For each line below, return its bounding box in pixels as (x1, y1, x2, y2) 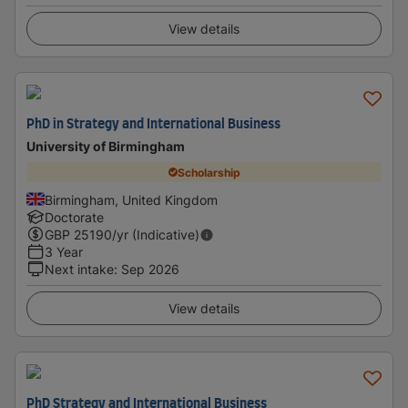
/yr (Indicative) (112, 227, 199, 242)
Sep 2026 (121, 261, 179, 277)
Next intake (45, 261, 114, 277)
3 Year (45, 244, 83, 260)
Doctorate (45, 209, 104, 225)
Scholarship (177, 165, 240, 179)
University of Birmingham (26, 138, 185, 154)
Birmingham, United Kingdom (45, 192, 218, 208)
